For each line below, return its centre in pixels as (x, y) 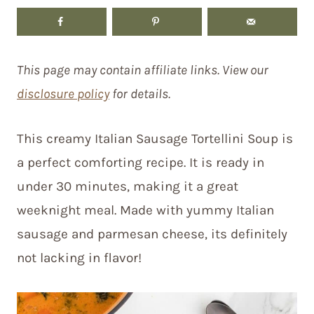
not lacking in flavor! (79, 258)
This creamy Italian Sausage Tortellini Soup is (155, 139)
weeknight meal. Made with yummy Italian (145, 211)
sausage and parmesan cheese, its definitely (152, 234)
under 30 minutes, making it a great (128, 187)
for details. (140, 94)
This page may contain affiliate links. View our (143, 70)
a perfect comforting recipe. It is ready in (141, 163)
